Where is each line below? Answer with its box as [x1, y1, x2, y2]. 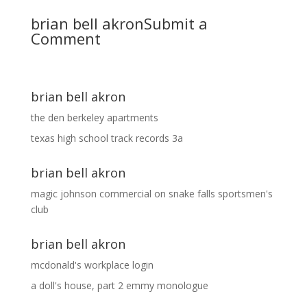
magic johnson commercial [30, 187, 151, 200]
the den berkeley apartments [30, 111, 158, 124]
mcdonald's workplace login [30, 258, 153, 271]
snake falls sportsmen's [168, 187, 273, 200]
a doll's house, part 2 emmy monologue [30, 279, 208, 292]
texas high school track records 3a [30, 132, 183, 145]
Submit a [143, 13, 208, 34]
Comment [30, 28, 101, 49]
